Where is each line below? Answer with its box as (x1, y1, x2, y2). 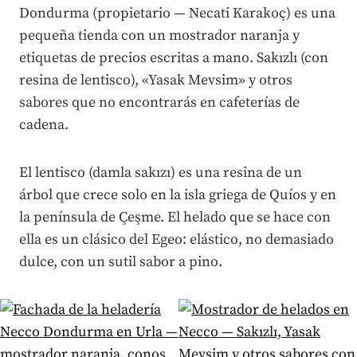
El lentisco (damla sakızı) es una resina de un (19, 163, 302, 182)
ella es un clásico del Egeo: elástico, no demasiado (19, 229, 334, 249)
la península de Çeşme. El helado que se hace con (19, 207, 331, 226)
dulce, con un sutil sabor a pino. (19, 252, 222, 271)
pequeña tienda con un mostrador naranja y (19, 25, 300, 45)
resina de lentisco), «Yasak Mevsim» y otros (19, 70, 292, 89)
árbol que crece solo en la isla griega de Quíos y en (19, 185, 336, 204)
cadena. (19, 115, 69, 134)
